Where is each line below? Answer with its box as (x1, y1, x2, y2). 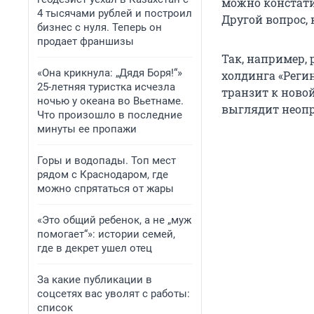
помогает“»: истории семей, (37, 228, 175, 240)
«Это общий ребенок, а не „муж (37, 214, 191, 226)
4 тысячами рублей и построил (37, 7, 192, 20)
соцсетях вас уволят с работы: (37, 287, 190, 300)
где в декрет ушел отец (37, 242, 152, 254)
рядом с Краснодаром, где (37, 168, 168, 181)
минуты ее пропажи (37, 123, 137, 135)
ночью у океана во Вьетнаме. (37, 95, 184, 107)
